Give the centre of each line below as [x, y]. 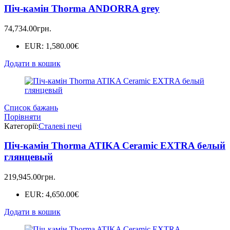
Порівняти [23, 117]
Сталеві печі [60, 126]
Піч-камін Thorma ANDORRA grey [82, 8]
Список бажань [31, 107]
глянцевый [28, 157]
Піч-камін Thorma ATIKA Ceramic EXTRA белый [115, 146]
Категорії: [21, 126]
